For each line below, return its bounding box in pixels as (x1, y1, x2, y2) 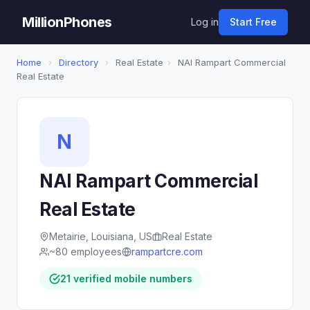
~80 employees (49, 246, 122, 257)
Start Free (230, 16, 277, 28)
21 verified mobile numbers (60, 273, 192, 284)
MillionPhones (22, 14, 112, 30)
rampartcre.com (131, 246, 203, 257)
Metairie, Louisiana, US (49, 230, 152, 242)
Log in (191, 16, 219, 28)
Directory (59, 57, 98, 68)
